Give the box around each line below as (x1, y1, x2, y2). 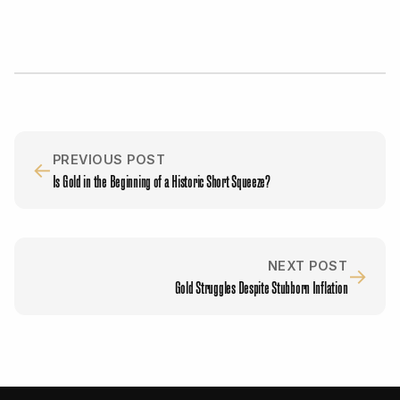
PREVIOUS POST (52, 152, 166, 168)
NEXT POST (267, 258, 348, 274)
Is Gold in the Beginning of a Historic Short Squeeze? (52, 170, 271, 191)
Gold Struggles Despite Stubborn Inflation (174, 276, 348, 297)
